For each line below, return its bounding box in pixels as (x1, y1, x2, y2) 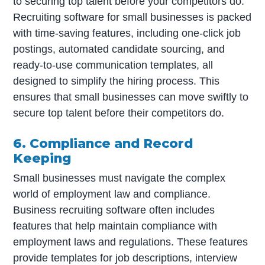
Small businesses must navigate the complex (13, 172, 226, 185)
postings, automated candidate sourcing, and (13, 43, 225, 56)
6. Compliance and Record (13, 135, 193, 151)
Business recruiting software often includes (13, 204, 215, 216)
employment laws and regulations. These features (13, 236, 248, 248)
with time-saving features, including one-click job (13, 27, 241, 40)
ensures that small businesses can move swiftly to (13, 91, 249, 104)
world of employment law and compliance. (13, 188, 211, 201)
